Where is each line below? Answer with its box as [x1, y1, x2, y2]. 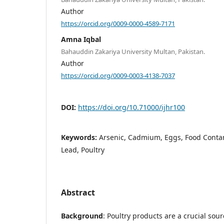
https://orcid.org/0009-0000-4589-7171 [61, 18, 175, 28]
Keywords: [61, 132, 99, 142]
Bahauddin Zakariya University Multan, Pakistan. [61, 46, 205, 56]
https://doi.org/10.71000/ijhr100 [78, 102, 185, 112]
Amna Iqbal [61, 34, 101, 44]
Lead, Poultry [61, 145, 104, 155]
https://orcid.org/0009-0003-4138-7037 [61, 70, 175, 80]
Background [61, 211, 103, 221]
